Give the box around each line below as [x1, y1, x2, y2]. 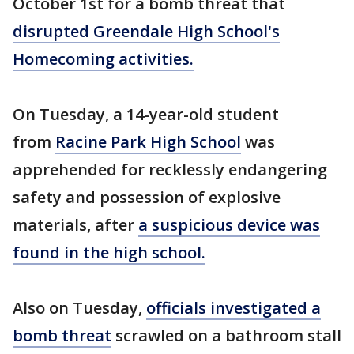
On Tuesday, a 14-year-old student [13, 104, 279, 125]
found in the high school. [13, 242, 205, 263]
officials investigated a [146, 297, 321, 318]
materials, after [13, 214, 138, 235]
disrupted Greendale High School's [13, 21, 280, 42]
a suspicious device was [138, 214, 320, 235]
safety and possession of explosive [13, 186, 281, 208]
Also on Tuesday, [13, 297, 146, 318]
